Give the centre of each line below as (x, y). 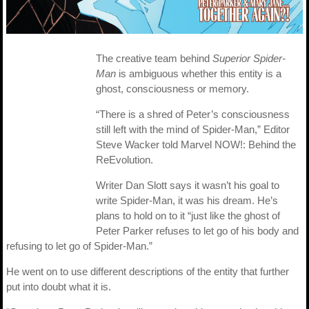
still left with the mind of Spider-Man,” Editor (193, 129)
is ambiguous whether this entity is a (199, 73)
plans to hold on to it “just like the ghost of (188, 215)
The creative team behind (154, 58)
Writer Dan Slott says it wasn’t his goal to (188, 185)
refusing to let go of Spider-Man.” (79, 246)
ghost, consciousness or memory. (172, 88)
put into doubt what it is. (59, 286)
